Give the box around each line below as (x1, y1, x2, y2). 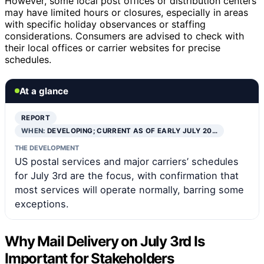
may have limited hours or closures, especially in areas (5, 6, 248, 18)
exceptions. (15, 197, 69, 210)
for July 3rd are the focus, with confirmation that (15, 169, 239, 181)
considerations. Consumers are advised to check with (5, 29, 244, 42)
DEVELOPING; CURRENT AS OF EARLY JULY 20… (47, 126, 217, 135)
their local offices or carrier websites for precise (5, 41, 220, 54)
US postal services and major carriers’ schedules (15, 155, 239, 167)
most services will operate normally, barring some (15, 183, 244, 196)
